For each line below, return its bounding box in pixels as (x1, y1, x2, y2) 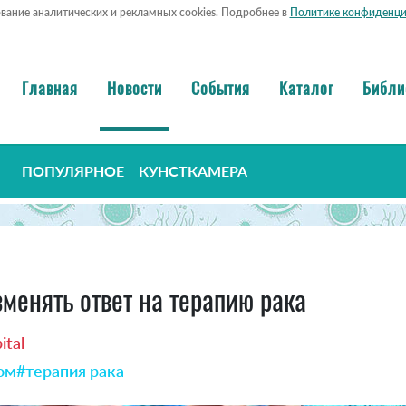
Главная (22, 75, 78, 100)
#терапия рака (16, 361, 124, 382)
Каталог (279, 75, 333, 100)
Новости (107, 75, 162, 100)
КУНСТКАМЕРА (139, 162, 247, 180)
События (191, 75, 250, 100)
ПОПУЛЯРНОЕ (22, 162, 124, 180)
